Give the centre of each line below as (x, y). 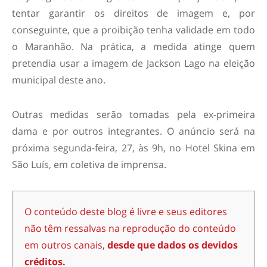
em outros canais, (66, 245)
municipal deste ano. (59, 80)
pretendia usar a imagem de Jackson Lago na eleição (133, 63)
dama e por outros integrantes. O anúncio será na (133, 131)
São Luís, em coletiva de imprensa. (89, 164)
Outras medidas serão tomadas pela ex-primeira (133, 114)
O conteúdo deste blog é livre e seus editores (126, 212)
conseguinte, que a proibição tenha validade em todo (133, 30)
